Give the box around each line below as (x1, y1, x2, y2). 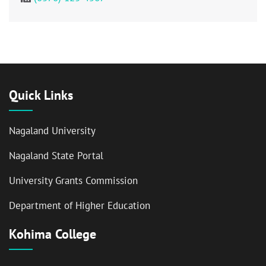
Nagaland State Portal (9, 148, 103, 162)
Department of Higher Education (9, 198, 150, 212)
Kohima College (9, 225, 96, 242)
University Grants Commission (9, 173, 138, 187)
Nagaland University (9, 123, 96, 137)
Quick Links (9, 86, 73, 103)
